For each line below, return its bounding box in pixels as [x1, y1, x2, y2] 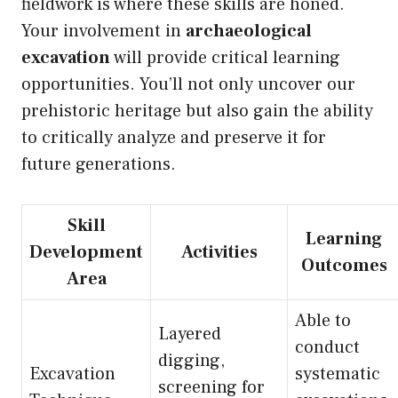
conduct [295, 336, 360, 360]
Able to [295, 309, 351, 333]
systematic [295, 362, 380, 386]
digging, [158, 349, 225, 373]
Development [29, 241, 143, 265]
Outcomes [300, 254, 387, 278]
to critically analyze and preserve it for [21, 126, 326, 150]
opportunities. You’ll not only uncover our [21, 73, 355, 97]
